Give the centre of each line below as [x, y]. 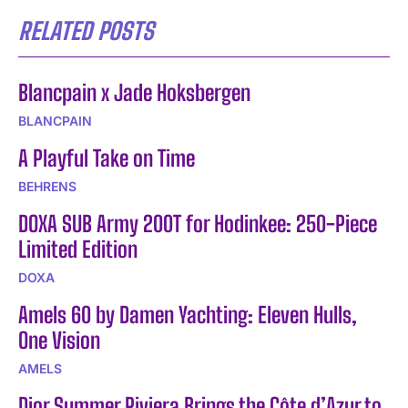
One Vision [59, 340]
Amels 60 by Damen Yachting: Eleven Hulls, [188, 314]
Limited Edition [78, 249]
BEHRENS [47, 186]
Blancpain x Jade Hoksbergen [134, 92]
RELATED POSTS [86, 31]
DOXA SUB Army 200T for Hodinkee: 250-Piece [198, 223]
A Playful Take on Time [107, 158]
